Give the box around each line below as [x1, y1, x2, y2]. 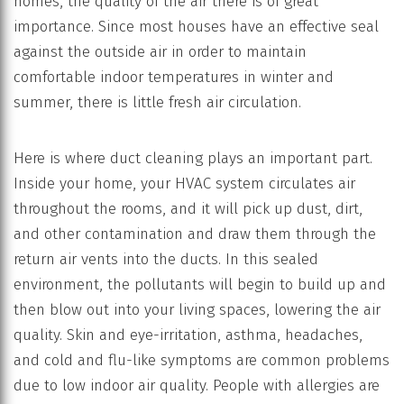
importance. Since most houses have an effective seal [14, 17, 379, 37]
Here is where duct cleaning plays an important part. [14, 149, 372, 169]
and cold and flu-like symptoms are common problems [14, 351, 390, 371]
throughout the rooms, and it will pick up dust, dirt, [14, 199, 363, 219]
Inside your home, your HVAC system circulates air [14, 174, 355, 194]
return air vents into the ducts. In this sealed [14, 250, 318, 270]
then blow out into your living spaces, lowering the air [14, 300, 381, 320]
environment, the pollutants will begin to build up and [14, 275, 386, 295]
